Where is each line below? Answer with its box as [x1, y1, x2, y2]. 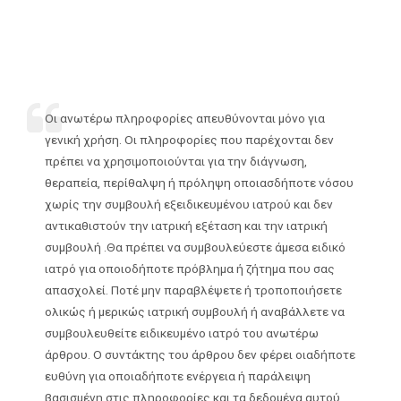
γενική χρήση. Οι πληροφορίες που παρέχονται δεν [45, 132, 334, 147]
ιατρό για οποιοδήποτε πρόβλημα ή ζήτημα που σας [45, 260, 335, 276]
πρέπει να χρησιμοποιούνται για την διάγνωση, [45, 153, 307, 168]
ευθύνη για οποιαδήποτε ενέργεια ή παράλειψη [45, 368, 311, 383]
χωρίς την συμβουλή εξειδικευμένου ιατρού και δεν [45, 196, 333, 211]
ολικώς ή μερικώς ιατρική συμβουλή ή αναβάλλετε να [45, 303, 345, 319]
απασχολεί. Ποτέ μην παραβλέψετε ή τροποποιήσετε [45, 282, 342, 297]
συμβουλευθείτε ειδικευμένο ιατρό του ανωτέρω [45, 325, 319, 340]
